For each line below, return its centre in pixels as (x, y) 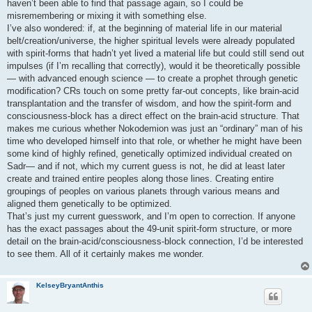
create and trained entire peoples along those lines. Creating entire (140, 179)
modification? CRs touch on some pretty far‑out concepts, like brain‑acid (153, 91)
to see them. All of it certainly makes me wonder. (106, 254)
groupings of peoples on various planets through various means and (143, 192)
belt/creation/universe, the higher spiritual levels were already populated (151, 41)
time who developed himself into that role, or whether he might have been (154, 141)
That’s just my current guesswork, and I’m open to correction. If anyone (151, 217)
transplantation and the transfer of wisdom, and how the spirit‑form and (149, 104)
